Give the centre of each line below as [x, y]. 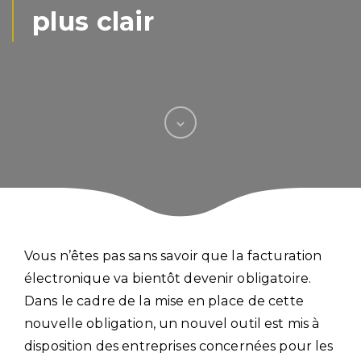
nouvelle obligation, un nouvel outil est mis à [172, 323]
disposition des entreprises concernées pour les [179, 346]
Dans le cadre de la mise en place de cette [164, 301]
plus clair [93, 21]
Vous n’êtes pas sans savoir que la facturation [173, 255]
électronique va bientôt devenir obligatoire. [168, 278]
